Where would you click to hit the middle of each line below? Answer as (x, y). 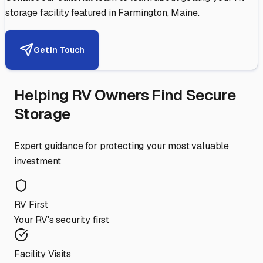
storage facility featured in (62, 13)
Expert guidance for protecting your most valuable (122, 146)
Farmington (143, 13)
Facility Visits (43, 254)
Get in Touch (59, 50)
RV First (31, 205)
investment (38, 161)
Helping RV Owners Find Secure (125, 95)
